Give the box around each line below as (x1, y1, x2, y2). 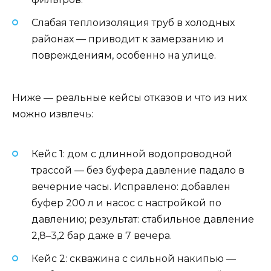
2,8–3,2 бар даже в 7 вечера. (31, 229, 172, 241)
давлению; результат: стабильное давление (31, 213, 254, 225)
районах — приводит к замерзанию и (31, 33, 224, 45)
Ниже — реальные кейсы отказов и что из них (12, 92, 247, 104)
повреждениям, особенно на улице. (31, 49, 216, 61)
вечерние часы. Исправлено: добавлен (31, 180, 230, 192)
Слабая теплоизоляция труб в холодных (31, 16, 235, 28)
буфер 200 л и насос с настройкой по (31, 197, 221, 209)
